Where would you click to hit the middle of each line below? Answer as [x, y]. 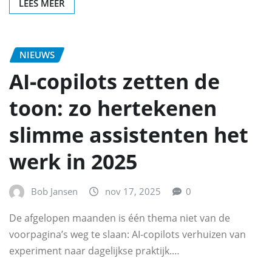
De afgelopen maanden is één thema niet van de [120, 218]
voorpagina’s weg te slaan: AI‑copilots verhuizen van [127, 234]
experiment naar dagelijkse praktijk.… [94, 250]
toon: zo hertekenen [113, 108]
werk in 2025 [73, 162]
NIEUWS [37, 54]
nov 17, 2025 [133, 192]
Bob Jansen [54, 192]
